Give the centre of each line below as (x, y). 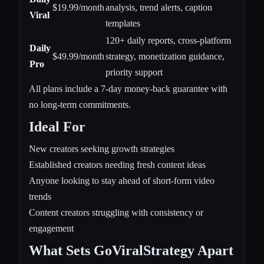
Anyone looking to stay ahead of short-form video (122, 181)
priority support (134, 72)
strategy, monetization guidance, (165, 57)
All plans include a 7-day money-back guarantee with (128, 89)
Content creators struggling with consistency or (116, 213)
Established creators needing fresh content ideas (117, 165)
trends (40, 197)
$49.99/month (78, 57)
